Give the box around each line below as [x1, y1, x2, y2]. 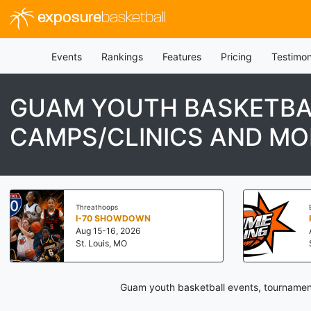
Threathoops [76, 203, 118, 211]
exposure [33, 10, 101, 27]
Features [162, 51, 201, 62]
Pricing [220, 51, 252, 62]
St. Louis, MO [76, 237, 127, 249]
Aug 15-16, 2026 [76, 225, 141, 236]
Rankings [101, 51, 143, 62]
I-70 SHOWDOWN [76, 212, 151, 224]
